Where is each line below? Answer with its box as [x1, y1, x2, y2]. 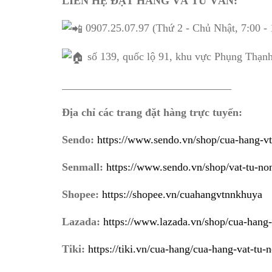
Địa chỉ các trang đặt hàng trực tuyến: [62, 106, 242, 118]
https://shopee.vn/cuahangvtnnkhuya [102, 188, 262, 200]
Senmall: [62, 160, 103, 173]
